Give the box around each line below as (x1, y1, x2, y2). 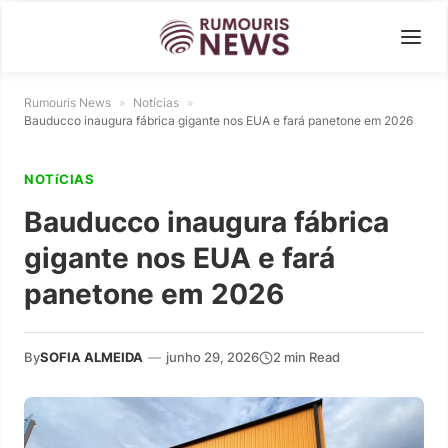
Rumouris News (24, 95, 111, 110)
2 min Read (273, 349, 340, 365)
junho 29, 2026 (166, 349, 259, 365)
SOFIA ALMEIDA (40, 349, 143, 365)
